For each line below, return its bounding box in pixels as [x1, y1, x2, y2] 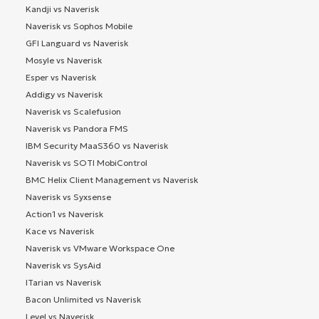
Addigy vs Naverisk [26, 88, 103, 100]
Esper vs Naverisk [26, 71, 96, 83]
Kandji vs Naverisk [26, 3, 99, 14]
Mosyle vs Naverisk [26, 54, 102, 66]
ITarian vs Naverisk [26, 276, 101, 288]
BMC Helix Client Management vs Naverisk [26, 174, 198, 185]
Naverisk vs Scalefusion [26, 105, 121, 117]
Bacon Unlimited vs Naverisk [26, 293, 141, 305]
